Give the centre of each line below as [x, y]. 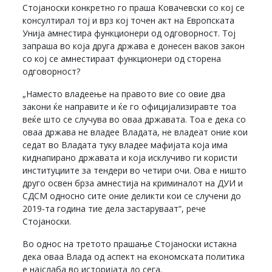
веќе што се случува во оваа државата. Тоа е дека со [134, 119]
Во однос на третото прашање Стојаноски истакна [130, 243]
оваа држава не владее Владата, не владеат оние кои [135, 132]
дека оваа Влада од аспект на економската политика [134, 256]
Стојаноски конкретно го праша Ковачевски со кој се [134, 7]
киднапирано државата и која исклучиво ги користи [130, 157]
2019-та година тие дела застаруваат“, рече [114, 208]
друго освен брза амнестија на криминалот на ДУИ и [133, 183]
